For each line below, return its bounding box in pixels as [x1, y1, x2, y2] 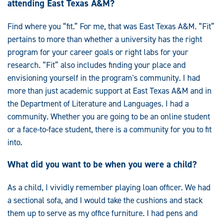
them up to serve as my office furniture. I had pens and [7, 208, 198, 219]
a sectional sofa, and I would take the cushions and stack [7, 195, 203, 206]
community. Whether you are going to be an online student [7, 111, 210, 122]
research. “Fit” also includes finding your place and [7, 59, 186, 70]
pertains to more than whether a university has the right [7, 33, 202, 45]
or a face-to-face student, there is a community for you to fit [7, 123, 212, 135]
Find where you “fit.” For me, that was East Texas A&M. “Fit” [7, 20, 215, 32]
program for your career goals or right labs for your [7, 46, 188, 57]
